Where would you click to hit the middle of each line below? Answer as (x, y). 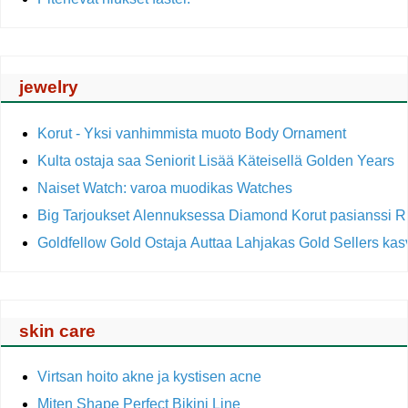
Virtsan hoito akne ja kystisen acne (149, 377)
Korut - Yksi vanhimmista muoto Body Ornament (192, 133)
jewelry (49, 87)
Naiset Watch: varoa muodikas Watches (165, 188)
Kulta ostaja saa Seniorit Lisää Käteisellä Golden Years (218, 160)
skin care (57, 331)
